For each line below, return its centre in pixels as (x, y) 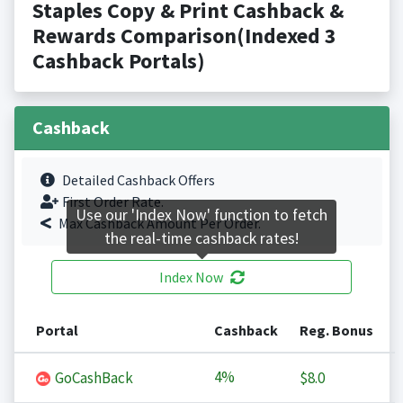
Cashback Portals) (118, 61)
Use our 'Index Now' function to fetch (201, 215)
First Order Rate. (112, 202)
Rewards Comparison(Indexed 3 (184, 36)
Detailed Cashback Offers (138, 180)
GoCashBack (92, 378)
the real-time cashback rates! (201, 239)
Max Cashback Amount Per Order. (159, 224)
